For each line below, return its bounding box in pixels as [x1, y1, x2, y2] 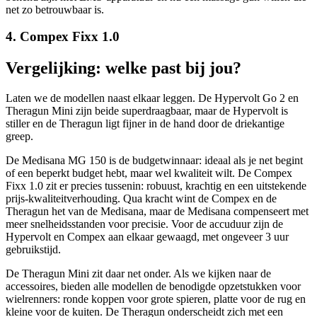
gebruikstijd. [6, 243, 61, 256]
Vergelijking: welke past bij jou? [6, 59, 241, 78]
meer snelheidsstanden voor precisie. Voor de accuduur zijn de [6, 218, 283, 231]
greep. [6, 130, 33, 143]
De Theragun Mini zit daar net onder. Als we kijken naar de [6, 267, 271, 280]
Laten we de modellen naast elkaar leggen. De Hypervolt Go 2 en [6, 92, 299, 105]
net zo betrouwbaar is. [6, 3, 104, 16]
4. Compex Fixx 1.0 [6, 29, 120, 45]
